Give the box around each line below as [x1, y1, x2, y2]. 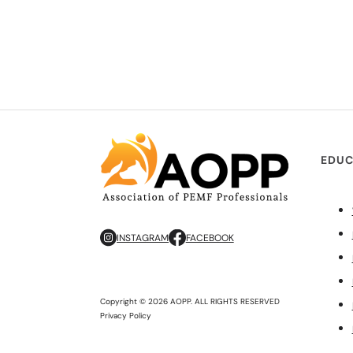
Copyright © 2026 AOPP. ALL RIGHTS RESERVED [99, 296, 280, 307]
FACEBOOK [185, 231, 234, 244]
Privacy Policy [99, 310, 151, 321]
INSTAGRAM [117, 231, 169, 244]
